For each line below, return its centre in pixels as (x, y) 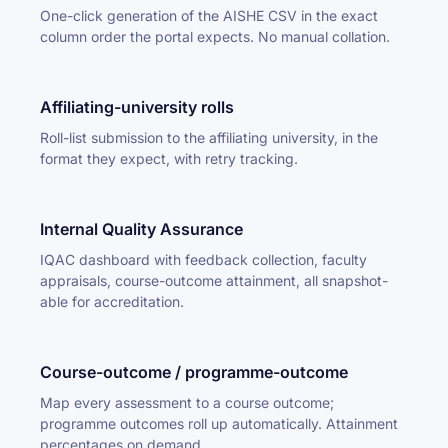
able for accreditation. (112, 301)
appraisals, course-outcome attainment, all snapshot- (214, 280)
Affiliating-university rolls (137, 107)
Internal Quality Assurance (141, 229)
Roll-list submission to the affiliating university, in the (209, 137)
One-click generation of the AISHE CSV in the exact (209, 15)
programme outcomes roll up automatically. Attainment (219, 423)
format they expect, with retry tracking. (169, 158)
